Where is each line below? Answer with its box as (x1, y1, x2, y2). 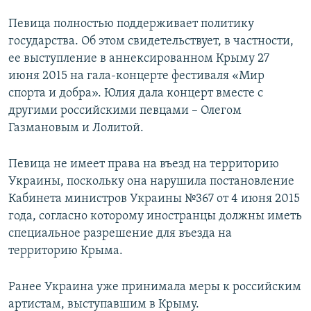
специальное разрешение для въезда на (8, 227, 232, 241)
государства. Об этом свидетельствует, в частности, (8, 35, 294, 49)
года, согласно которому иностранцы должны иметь (8, 210, 302, 224)
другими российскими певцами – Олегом (8, 104, 242, 118)
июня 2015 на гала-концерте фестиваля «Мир (8, 69, 264, 83)
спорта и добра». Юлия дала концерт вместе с (8, 87, 263, 101)
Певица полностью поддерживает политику (8, 17, 254, 31)
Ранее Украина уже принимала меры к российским (8, 280, 301, 294)
